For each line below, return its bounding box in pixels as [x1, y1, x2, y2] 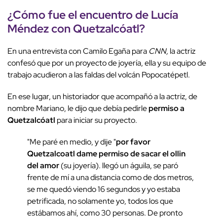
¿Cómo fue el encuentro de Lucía [7, 7, 178, 23]
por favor [116, 137, 150, 147]
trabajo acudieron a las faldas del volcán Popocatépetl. [7, 70, 191, 80]
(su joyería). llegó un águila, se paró [59, 160, 178, 171]
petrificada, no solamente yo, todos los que [27, 196, 173, 207]
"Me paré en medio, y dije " [27, 137, 116, 147]
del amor [27, 160, 59, 171]
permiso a [148, 103, 184, 114]
